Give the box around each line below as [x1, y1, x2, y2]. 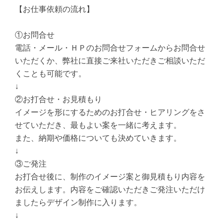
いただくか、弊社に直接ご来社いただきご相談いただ [15, 56, 206, 65]
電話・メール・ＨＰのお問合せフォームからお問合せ [15, 43, 206, 52]
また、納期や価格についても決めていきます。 [15, 133, 182, 142]
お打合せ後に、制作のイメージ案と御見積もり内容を [15, 172, 206, 181]
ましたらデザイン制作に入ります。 [15, 198, 142, 207]
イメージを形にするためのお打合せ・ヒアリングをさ [15, 108, 206, 116]
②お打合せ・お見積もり [15, 95, 103, 104]
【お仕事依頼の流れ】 [15, 4, 95, 13]
